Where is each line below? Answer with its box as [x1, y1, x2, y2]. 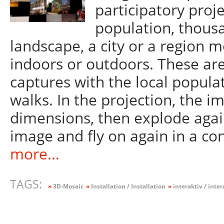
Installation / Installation [89, 182, 165, 191]
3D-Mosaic [51, 182, 83, 191]
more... [9, 143, 59, 164]
